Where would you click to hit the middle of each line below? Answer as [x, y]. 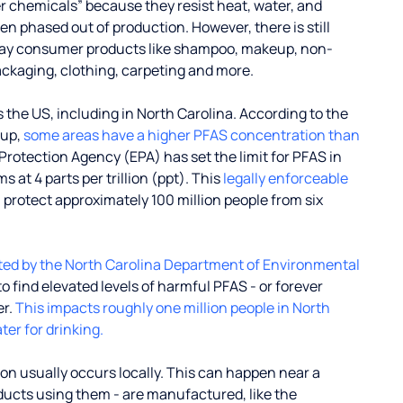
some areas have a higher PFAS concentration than [192, 135]
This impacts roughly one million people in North [173, 308]
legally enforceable [286, 178]
